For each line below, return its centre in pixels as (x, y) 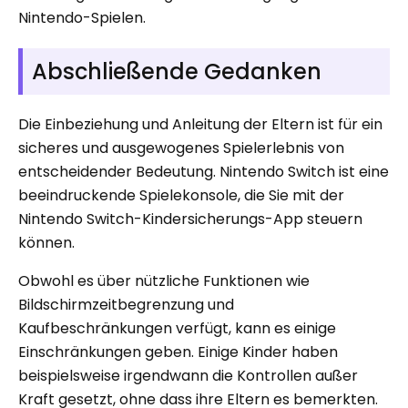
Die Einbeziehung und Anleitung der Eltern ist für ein (200, 124)
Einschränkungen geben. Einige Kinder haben (178, 352)
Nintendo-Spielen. (82, 17)
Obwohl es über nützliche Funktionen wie (164, 280)
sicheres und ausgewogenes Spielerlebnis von (181, 148)
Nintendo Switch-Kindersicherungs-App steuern (190, 219)
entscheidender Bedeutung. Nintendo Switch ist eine (204, 171)
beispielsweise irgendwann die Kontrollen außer (188, 375)
